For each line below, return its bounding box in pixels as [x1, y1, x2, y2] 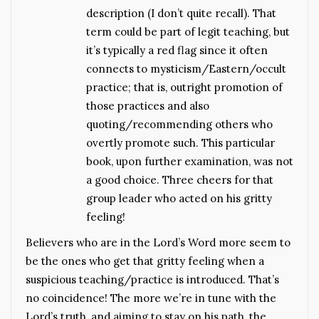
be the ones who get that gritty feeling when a [26, 253, 264, 268]
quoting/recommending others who [86, 117, 273, 131]
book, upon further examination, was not [86, 154, 293, 168]
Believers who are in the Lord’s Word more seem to [26, 235, 291, 249]
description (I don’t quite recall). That [86, 6, 276, 20]
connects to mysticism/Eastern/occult [86, 61, 286, 75]
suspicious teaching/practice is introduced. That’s [26, 272, 279, 286]
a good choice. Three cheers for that [86, 172, 273, 187]
